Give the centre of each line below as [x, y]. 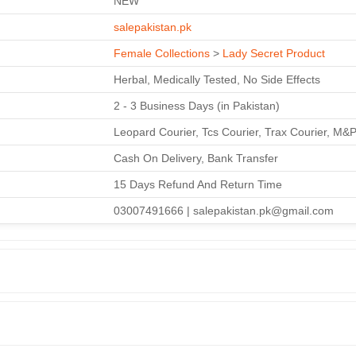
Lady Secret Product [274, 53]
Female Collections [162, 53]
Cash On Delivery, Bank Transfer [196, 158]
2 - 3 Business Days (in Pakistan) [197, 105]
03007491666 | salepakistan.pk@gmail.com [224, 210]
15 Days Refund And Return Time [198, 184]
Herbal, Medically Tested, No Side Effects [217, 79]
